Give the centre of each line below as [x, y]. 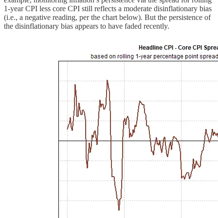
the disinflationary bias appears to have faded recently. [87, 26]
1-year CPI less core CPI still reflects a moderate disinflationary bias [108, 8]
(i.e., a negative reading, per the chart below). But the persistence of [107, 17]
